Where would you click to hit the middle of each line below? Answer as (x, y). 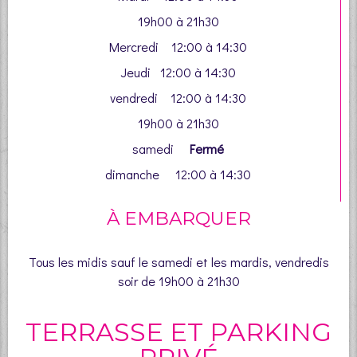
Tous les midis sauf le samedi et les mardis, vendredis (178, 262)
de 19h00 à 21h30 (190, 281)
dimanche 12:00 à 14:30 (178, 175)
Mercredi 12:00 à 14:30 (178, 47)
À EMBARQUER (178, 219)
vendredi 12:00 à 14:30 (178, 98)
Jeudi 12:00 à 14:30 (178, 73)
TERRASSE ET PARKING (178, 332)
